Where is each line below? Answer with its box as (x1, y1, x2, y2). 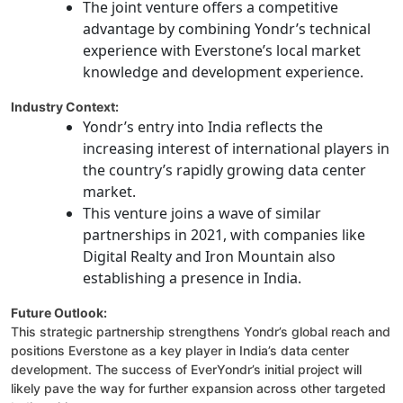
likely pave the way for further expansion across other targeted (11, 381, 386, 397)
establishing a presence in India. (83, 268, 301, 289)
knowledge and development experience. (83, 62, 363, 83)
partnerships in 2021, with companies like (83, 225, 365, 246)
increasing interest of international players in (83, 139, 390, 159)
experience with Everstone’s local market (83, 40, 361, 61)
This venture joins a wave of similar (83, 203, 321, 224)
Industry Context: (11, 99, 119, 115)
